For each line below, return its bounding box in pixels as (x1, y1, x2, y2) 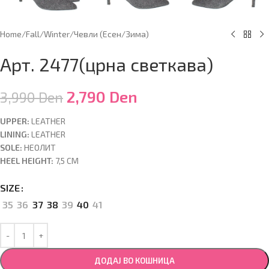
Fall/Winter (26, 29, 70, 40)
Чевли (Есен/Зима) (74, 29, 149, 40)
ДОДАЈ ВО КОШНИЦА (94, 256, 175, 266)
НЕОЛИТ (22, 142, 56, 153)
